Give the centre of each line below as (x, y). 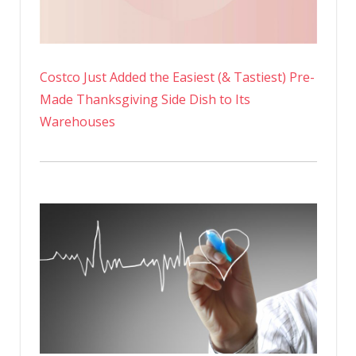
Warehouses (77, 122)
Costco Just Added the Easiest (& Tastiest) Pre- (177, 77)
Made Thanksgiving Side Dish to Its (145, 100)
